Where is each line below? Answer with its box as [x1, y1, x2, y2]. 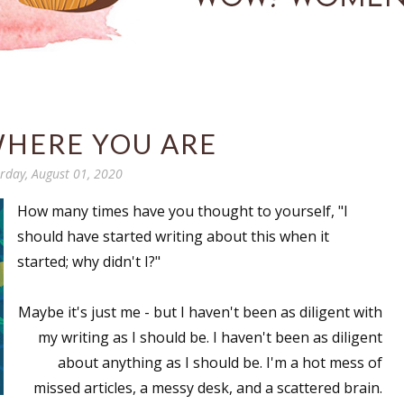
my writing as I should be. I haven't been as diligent [38, 327, 382, 347]
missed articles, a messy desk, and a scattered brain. [33, 378, 382, 398]
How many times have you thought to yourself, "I [17, 201, 348, 221]
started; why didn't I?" [17, 252, 161, 271]
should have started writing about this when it [17, 226, 329, 246]
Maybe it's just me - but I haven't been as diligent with [18, 302, 382, 322]
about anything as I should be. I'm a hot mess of [58, 353, 382, 372]
